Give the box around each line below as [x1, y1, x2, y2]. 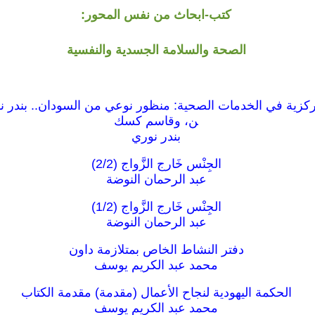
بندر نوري [131, 129, 181, 143]
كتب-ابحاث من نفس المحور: [81, 8, 231, 22]
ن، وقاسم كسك [114, 114, 198, 128]
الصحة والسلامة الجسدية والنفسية [66, 43, 246, 57]
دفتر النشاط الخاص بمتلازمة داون [68, 243, 244, 257]
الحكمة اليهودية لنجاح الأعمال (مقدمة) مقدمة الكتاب [20, 285, 292, 300]
